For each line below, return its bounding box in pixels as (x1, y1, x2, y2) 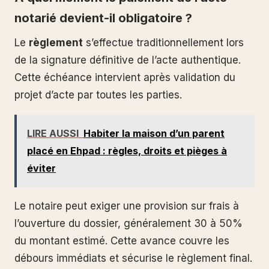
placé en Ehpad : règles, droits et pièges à (27, 145, 227, 157)
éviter (27, 162, 56, 175)
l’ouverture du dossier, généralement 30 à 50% (14, 217, 243, 230)
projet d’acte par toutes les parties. (14, 88, 182, 101)
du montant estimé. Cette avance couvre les (14, 235, 229, 247)
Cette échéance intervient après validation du (14, 71, 235, 83)
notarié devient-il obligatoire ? (14, 10, 192, 25)
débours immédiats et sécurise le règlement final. (14, 252, 252, 265)
